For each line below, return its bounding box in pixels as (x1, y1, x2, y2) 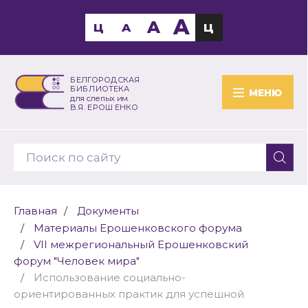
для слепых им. (69, 93, 129, 103)
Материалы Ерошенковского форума (34, 221, 242, 234)
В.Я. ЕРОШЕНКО (69, 102, 138, 113)
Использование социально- (34, 271, 186, 284)
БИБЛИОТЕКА (69, 84, 130, 94)
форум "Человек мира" (14, 254, 140, 267)
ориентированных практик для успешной (14, 287, 244, 300)
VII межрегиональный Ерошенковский (34, 238, 248, 251)
